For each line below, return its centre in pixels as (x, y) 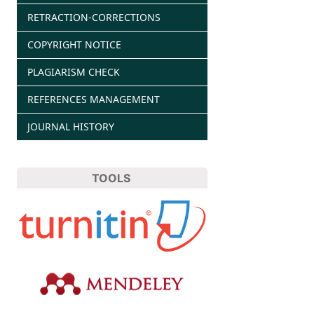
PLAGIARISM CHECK (73, 71)
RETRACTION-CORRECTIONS (94, 17)
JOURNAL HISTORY (70, 126)
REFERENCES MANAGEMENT (93, 99)
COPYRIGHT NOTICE (74, 44)
